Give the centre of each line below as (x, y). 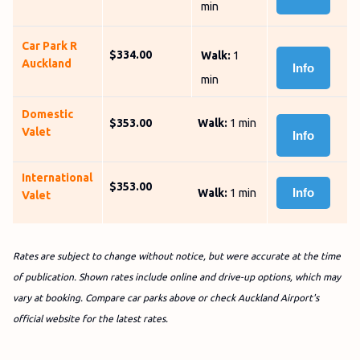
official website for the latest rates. (90, 319)
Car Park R (49, 46)
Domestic (47, 114)
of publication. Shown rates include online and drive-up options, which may (177, 277)
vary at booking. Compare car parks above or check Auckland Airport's (166, 298)
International (57, 178)
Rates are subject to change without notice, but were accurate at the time (177, 256)
